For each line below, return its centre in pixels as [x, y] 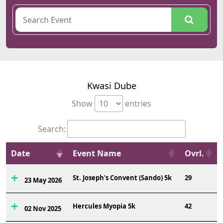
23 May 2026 [43, 180]
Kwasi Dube [111, 86]
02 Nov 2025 [43, 209]
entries [137, 104]
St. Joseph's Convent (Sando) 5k [122, 178]
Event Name [97, 153]
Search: [52, 129]
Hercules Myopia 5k [104, 206]
